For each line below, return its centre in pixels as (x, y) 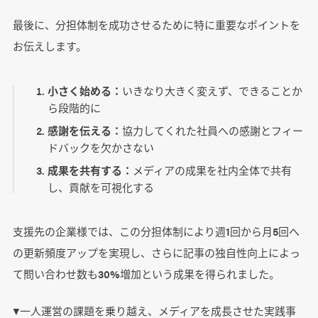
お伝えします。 (49, 45)
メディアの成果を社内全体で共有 (213, 170)
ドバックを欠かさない (101, 147)
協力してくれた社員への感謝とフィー (213, 130)
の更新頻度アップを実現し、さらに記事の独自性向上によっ (156, 252)
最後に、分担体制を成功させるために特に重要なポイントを (156, 24)
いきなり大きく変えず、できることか (213, 90)
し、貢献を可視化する (101, 187)
